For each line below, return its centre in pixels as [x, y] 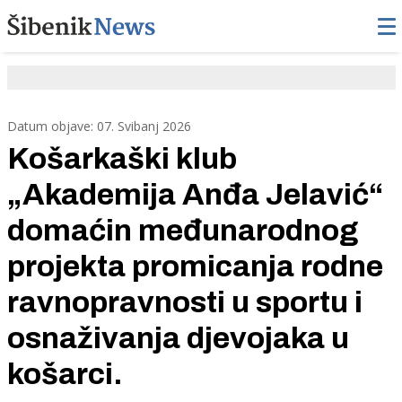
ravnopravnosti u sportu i [184, 301]
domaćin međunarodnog [182, 230]
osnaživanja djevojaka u [178, 337]
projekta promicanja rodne [195, 266]
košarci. [65, 373]
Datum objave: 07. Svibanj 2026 [99, 126]
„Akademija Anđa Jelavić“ [195, 194]
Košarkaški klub [122, 158]
